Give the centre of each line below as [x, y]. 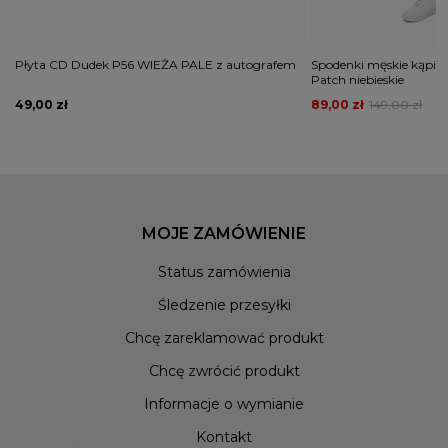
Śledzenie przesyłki [224, 305]
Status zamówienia [224, 272]
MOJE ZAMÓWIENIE [224, 234]
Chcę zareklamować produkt [224, 338]
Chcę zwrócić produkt [224, 371]
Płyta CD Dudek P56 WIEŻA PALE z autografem [155, 65]
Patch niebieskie [358, 80]
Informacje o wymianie [224, 404]
